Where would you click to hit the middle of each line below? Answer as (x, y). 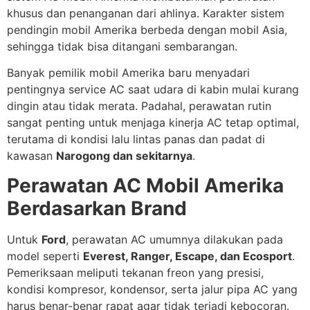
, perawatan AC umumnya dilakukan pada (174, 239)
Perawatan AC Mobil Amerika (145, 185)
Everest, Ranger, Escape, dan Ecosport (188, 256)
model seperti (45, 256)
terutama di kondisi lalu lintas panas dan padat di (136, 139)
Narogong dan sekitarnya (124, 156)
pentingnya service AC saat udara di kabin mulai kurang (153, 90)
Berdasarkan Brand (97, 208)
